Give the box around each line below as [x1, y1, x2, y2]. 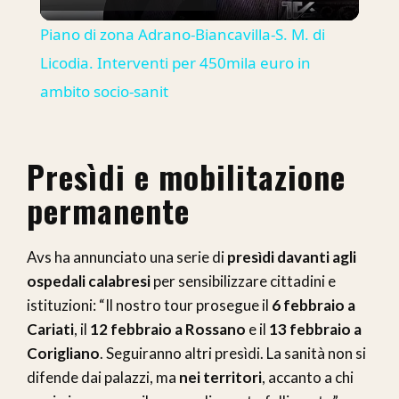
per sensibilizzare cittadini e [151, 271, 336, 290]
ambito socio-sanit [39, 80, 168, 102]
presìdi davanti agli [227, 247, 356, 266]
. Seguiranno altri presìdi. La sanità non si [100, 343, 366, 362]
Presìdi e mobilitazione [27, 151, 346, 199]
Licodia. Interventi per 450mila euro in [39, 52, 311, 73]
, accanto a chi [262, 367, 354, 387]
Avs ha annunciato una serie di [27, 247, 227, 266]
